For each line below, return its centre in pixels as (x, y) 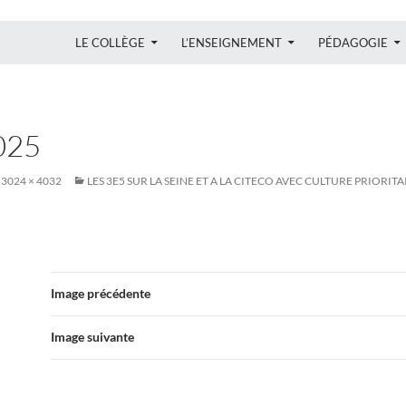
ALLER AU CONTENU (121, 26)
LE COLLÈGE (110, 42)
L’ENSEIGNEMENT (232, 42)
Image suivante (92, 336)
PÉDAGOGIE (353, 42)
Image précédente (101, 293)
